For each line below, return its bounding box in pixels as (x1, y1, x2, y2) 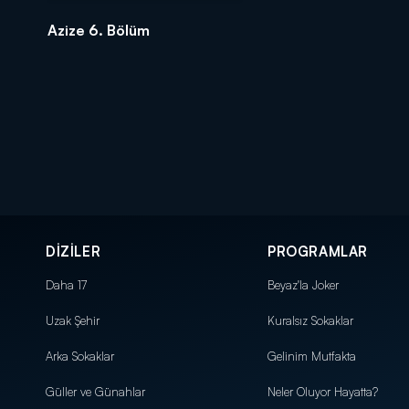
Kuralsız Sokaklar (267, 313, 353, 328)
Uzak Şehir (46, 313, 100, 328)
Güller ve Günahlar (46, 384, 145, 399)
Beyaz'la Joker (267, 278, 339, 292)
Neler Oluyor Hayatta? (267, 384, 378, 399)
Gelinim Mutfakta (267, 349, 356, 363)
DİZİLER (46, 243, 101, 260)
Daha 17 (46, 278, 87, 292)
